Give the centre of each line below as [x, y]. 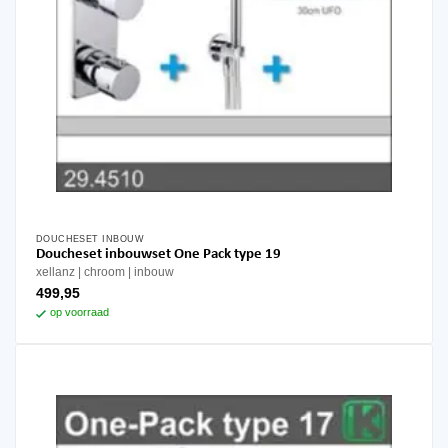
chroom [104, 272]
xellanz [55, 272]
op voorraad [79, 312]
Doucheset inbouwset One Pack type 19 [227, 255]
